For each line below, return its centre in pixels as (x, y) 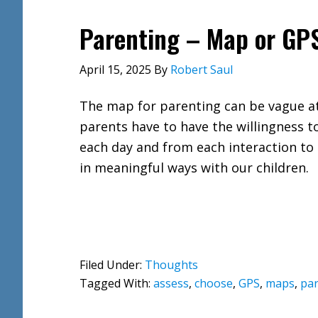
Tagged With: (116, 283)
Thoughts (171, 265)
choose (214, 283)
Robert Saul (202, 70)
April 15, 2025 (115, 70)
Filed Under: (112, 265)
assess (171, 283)
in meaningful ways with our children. (194, 168)
